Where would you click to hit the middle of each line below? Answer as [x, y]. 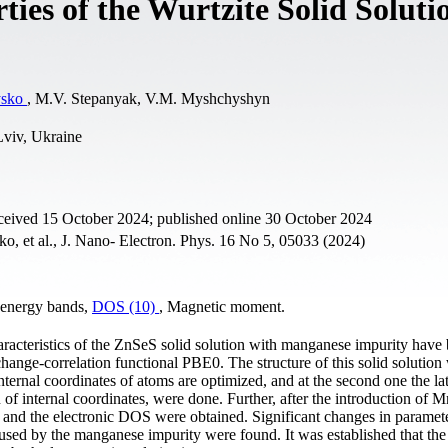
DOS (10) [125, 306]
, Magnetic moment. [222, 306]
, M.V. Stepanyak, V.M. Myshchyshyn [148, 98]
